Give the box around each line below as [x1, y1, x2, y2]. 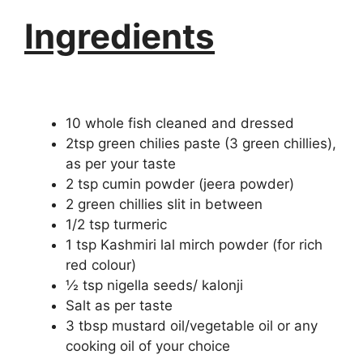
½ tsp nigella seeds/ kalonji [66, 277, 243, 294]
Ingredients [24, 15, 215, 57]
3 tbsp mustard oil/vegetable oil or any [66, 318, 318, 335]
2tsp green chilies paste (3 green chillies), [66, 135, 336, 152]
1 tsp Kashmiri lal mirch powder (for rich [66, 237, 322, 254]
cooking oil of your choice [66, 338, 230, 355]
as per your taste [66, 156, 176, 173]
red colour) [66, 257, 136, 274]
